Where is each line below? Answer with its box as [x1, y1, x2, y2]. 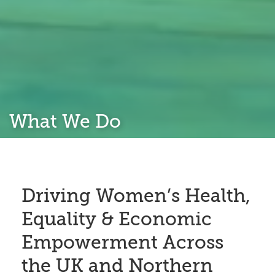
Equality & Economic [21, 208, 212, 230]
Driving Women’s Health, [21, 185, 250, 206]
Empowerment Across [21, 231, 223, 253]
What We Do [9, 110, 121, 132]
